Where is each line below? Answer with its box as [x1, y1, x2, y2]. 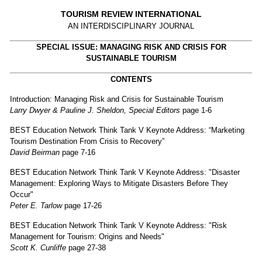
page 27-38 [66, 243, 106, 252]
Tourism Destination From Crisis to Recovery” [10, 136, 164, 146]
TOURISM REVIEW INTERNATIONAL [60, 9, 202, 19]
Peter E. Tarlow [10, 201, 62, 210]
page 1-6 [180, 105, 212, 115]
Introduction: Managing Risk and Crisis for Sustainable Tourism [10, 94, 223, 104]
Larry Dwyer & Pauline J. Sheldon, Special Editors [10, 105, 180, 115]
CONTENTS [110, 74, 152, 84]
